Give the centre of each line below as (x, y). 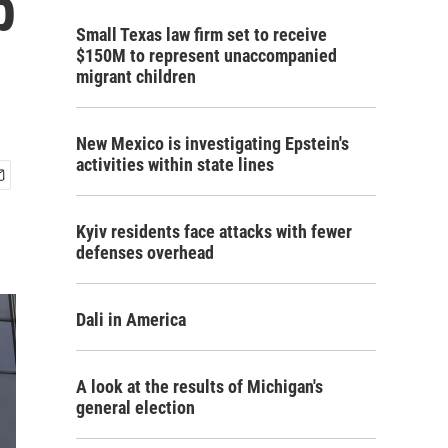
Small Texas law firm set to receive (201, 34)
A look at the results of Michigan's (199, 386)
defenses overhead (145, 252)
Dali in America (131, 319)
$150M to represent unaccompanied (206, 55)
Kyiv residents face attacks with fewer (214, 231)
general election (135, 407)
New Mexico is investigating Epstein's (212, 143)
